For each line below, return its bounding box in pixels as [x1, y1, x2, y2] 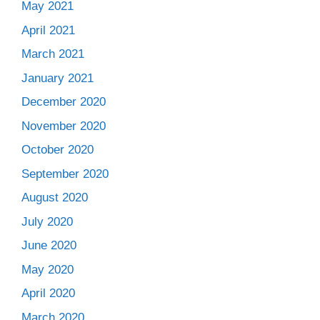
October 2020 [21, 143, 94, 156]
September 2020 [21, 166, 109, 181]
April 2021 [21, 23, 75, 37]
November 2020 [21, 119, 106, 133]
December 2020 [21, 95, 106, 109]
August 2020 [21, 191, 88, 204]
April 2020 [21, 286, 75, 300]
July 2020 [21, 214, 73, 229]
